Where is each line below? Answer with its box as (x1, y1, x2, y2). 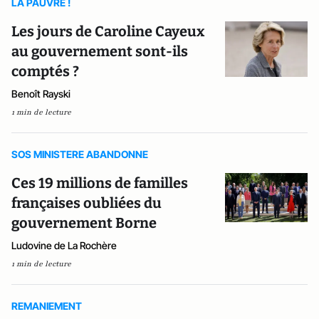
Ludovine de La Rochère (11, 239, 117, 252)
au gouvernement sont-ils (11, 43, 188, 61)
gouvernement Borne (11, 214, 157, 232)
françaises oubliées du (11, 194, 162, 212)
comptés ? (11, 63, 79, 80)
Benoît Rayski (11, 88, 70, 100)
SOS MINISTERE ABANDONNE (11, 148, 148, 161)
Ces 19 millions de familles (11, 174, 188, 192)
